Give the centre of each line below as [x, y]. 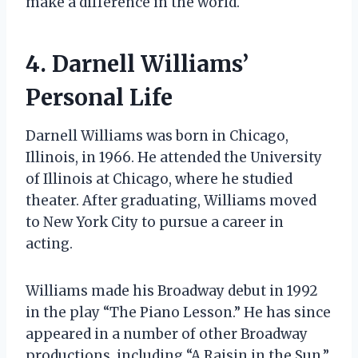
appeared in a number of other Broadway [167, 334]
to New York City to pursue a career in [155, 222]
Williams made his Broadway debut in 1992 [172, 290]
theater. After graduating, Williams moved [171, 200]
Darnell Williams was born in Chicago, [157, 135]
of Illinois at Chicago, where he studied [159, 179]
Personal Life [99, 97]
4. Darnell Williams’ [137, 64]
